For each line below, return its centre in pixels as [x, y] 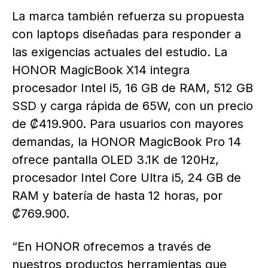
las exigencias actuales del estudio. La [120, 52]
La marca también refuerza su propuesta [128, 16]
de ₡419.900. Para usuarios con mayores [128, 124]
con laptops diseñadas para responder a [127, 34]
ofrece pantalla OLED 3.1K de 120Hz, [115, 160]
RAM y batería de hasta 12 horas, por [117, 196]
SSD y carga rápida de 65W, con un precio [133, 106]
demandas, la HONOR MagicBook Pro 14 [127, 142]
